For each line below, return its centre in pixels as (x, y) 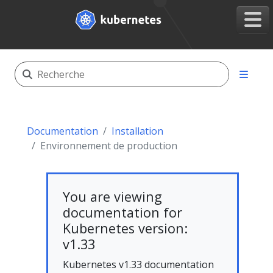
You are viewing (112, 197)
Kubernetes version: (125, 228)
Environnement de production (109, 146)
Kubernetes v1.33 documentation (138, 264)
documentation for (122, 212)
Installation (137, 131)
